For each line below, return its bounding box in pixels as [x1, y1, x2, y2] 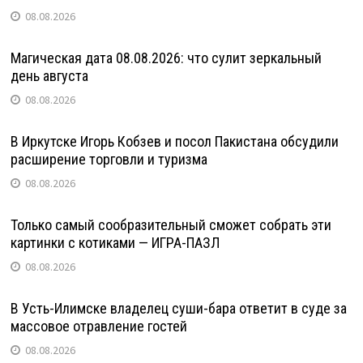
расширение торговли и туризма [10, 150, 214, 168]
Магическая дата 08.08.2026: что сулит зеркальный [10, 49, 322, 66]
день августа [10, 66, 88, 84]
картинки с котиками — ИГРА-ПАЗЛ [10, 233, 220, 251]
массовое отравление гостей [10, 317, 187, 335]
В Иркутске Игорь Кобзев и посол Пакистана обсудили [10, 132, 339, 150]
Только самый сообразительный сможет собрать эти [10, 216, 331, 233]
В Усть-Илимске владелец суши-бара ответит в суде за [10, 299, 347, 317]
